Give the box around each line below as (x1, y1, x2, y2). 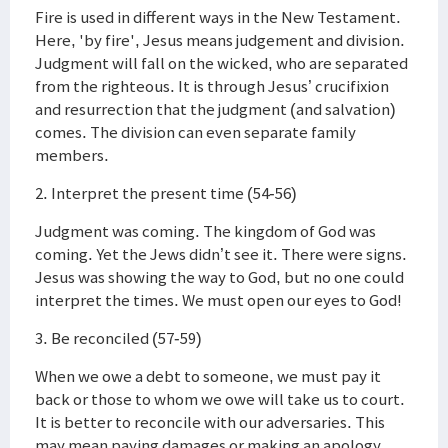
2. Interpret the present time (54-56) (35, 182, 297, 204)
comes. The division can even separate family (35, 121, 356, 143)
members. (35, 144, 109, 166)
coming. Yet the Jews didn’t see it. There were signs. (35, 243, 407, 265)
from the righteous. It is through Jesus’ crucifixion (35, 75, 389, 97)
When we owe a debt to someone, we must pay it (35, 365, 381, 387)
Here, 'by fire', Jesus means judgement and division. (35, 29, 405, 51)
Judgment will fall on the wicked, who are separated (35, 52, 408, 74)
